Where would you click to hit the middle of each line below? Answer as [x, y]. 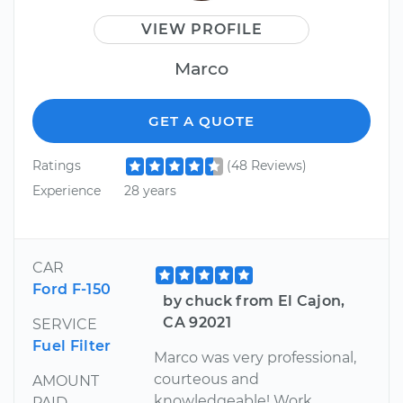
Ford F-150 [72, 289]
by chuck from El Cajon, [254, 300]
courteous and [207, 379]
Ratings [57, 166]
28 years [150, 190]
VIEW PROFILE [201, 30]
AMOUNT [66, 381]
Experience [67, 190]
